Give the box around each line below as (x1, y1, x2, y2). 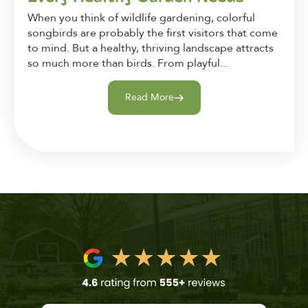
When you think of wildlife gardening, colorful (27, 10, 255, 25)
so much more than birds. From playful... (27, 55, 228, 71)
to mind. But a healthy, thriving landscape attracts (27, 40, 274, 56)
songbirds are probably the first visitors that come (27, 25, 278, 41)
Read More (124, 91, 174, 104)
